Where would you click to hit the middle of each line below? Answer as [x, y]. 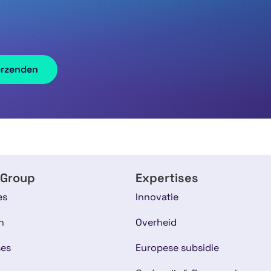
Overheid [156, 222]
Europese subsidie [177, 247]
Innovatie [157, 197]
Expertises [167, 178]
